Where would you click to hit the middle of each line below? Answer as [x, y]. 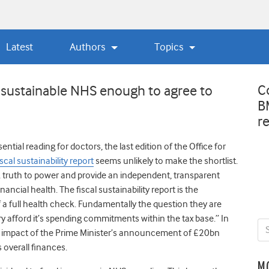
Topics [170, 47]
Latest [19, 47]
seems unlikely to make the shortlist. [166, 161]
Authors [89, 47]
